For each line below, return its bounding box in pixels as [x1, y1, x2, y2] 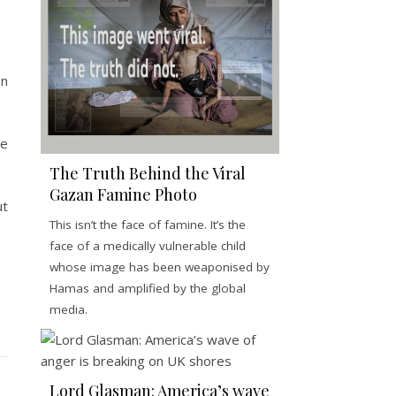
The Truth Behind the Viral [49, 163, 246, 185]
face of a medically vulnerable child [49, 238, 246, 255]
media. [49, 301, 88, 318]
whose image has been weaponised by [49, 259, 270, 276]
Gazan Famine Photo [49, 184, 197, 206]
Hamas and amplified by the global [49, 280, 246, 297]
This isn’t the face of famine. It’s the [49, 217, 246, 233]
